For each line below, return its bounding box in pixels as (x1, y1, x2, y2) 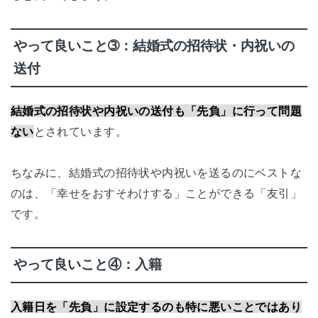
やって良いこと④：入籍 (13, 257, 162, 273)
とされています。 (33, 124, 127, 138)
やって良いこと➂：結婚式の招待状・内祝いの (13, 38, 295, 54)
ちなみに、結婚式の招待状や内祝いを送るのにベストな (10, 165, 302, 179)
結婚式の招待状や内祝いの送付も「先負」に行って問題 (10, 104, 302, 117)
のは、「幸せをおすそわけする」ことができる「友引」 (10, 186, 302, 199)
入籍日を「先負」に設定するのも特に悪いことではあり (10, 300, 302, 313)
